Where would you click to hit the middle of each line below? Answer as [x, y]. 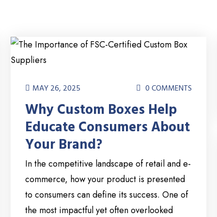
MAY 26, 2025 [57, 88]
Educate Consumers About [108, 128]
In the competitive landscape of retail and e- [108, 164]
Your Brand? [64, 145]
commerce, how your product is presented [105, 179]
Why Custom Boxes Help [101, 110]
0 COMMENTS [167, 88]
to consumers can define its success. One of [107, 195]
